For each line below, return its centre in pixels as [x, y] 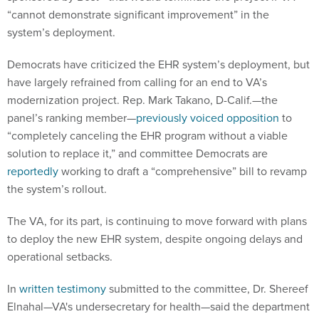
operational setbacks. [61, 256]
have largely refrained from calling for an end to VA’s [137, 82]
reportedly [33, 171]
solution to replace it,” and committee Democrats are [137, 153]
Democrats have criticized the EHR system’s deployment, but [158, 64]
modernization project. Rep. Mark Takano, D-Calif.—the [142, 99]
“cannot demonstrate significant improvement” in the [138, 14]
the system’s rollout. [58, 188]
